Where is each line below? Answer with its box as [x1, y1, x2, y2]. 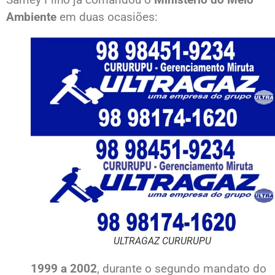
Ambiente [6, 9, 56, 24]
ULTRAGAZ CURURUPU [113, 235, 211, 247]
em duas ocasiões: [56, 9, 158, 24]
